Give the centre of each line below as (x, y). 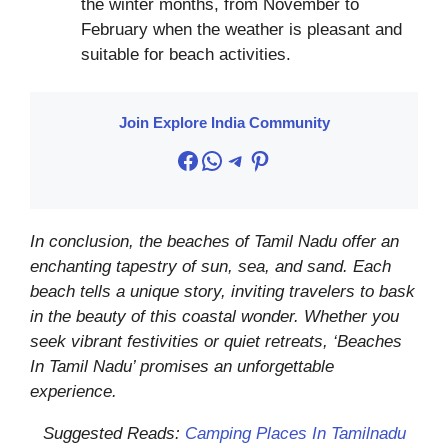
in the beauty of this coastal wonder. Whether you (214, 317)
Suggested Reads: (113, 434)
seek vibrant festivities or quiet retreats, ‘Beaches (216, 342)
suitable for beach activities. (186, 54)
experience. (73, 392)
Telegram (271, 159)
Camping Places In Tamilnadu (295, 434)
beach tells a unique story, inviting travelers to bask (222, 292)
